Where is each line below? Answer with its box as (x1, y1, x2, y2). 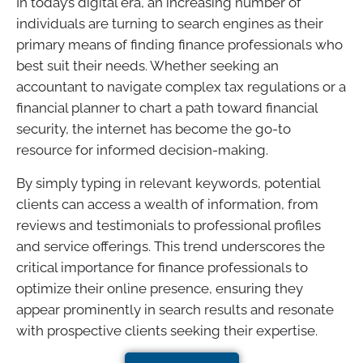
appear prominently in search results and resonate (16, 301, 334, 318)
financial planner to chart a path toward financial (16, 100, 318, 117)
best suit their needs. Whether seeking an (16, 58, 279, 75)
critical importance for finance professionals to (16, 258, 308, 275)
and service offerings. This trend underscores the (16, 237, 325, 254)
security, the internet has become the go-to (16, 121, 291, 138)
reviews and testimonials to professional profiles (16, 216, 321, 233)
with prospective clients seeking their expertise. (16, 322, 318, 339)
